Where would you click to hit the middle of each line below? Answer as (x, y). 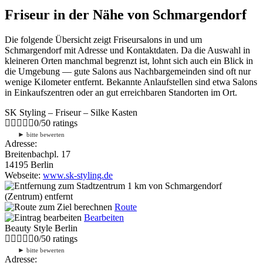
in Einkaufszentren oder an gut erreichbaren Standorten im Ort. (121, 92)
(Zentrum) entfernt (39, 196)
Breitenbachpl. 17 (38, 154)
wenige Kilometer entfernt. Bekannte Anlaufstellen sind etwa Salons (131, 82)
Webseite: (24, 175)
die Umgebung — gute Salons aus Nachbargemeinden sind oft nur (128, 71)
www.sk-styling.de (78, 175)
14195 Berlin (29, 164)
